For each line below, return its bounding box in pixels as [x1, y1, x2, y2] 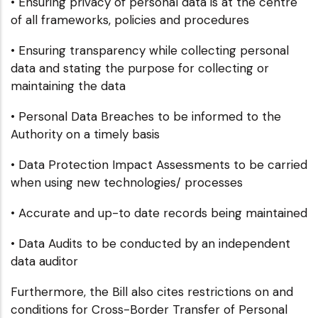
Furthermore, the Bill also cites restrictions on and [11, 283, 293, 300]
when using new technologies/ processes [11, 174, 243, 190]
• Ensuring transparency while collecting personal [11, 42, 289, 58]
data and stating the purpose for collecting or [11, 60, 269, 76]
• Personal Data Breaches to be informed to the [11, 108, 281, 124]
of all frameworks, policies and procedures [11, 11, 249, 28]
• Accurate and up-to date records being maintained [11, 204, 307, 221]
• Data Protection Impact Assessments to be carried [11, 156, 307, 172]
